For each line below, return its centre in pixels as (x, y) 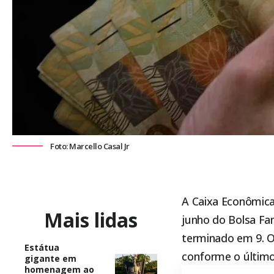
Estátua (42, 247)
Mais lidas (91, 220)
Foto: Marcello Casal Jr (90, 146)
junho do (205, 219)
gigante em (50, 258)
